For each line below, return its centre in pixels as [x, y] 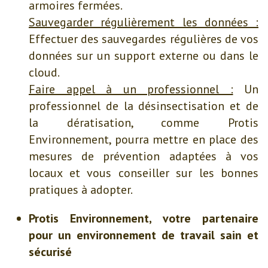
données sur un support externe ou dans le [144, 56]
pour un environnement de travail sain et [144, 235]
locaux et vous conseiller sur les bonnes [144, 173]
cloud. [44, 73]
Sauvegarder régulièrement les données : [144, 22]
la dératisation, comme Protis [144, 123]
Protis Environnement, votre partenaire [144, 219]
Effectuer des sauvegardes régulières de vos [144, 39]
